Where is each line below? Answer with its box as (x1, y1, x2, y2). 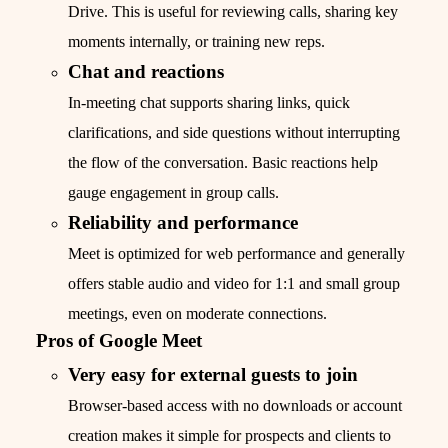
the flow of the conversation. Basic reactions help (68, 154, 378, 172)
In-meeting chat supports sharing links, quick (68, 94, 350, 112)
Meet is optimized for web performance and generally (68, 245, 405, 263)
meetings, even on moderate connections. (68, 305, 327, 323)
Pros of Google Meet (36, 330, 202, 352)
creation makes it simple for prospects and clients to (68, 427, 391, 445)
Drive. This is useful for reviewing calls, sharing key (68, 3, 398, 21)
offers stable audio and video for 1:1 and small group (68, 275, 400, 293)
